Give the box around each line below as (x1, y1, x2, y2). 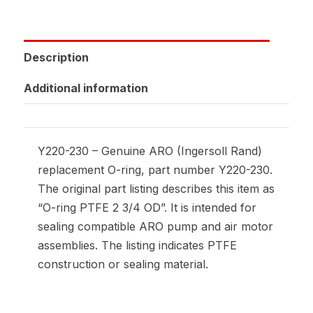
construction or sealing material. (38, 256, 208, 271)
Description (24, 50, 89, 64)
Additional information (24, 80, 148, 95)
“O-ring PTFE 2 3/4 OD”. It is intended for (38, 200, 256, 214)
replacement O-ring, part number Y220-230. (38, 162, 272, 177)
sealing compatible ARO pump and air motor (38, 219, 273, 233)
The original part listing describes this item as (38, 181, 275, 196)
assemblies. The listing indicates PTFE (38, 238, 237, 252)
